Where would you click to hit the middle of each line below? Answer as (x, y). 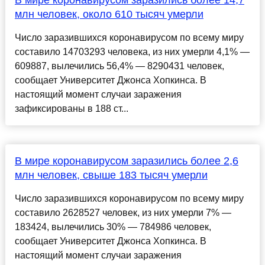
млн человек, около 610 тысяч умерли (109, 14)
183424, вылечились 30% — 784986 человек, (113, 227)
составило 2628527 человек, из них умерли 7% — (123, 213)
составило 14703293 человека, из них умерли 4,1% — (132, 52)
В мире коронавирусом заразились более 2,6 (126, 161)
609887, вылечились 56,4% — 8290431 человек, (119, 66)
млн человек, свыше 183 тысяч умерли (111, 175)
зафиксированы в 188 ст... (71, 109)
